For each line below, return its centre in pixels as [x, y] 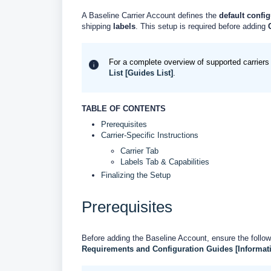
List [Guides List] [141, 73]
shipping [97, 26]
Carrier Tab [139, 151]
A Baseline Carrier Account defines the [150, 15]
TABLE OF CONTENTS [124, 109]
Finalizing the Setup [136, 175]
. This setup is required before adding [202, 26]
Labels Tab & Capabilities [165, 162]
